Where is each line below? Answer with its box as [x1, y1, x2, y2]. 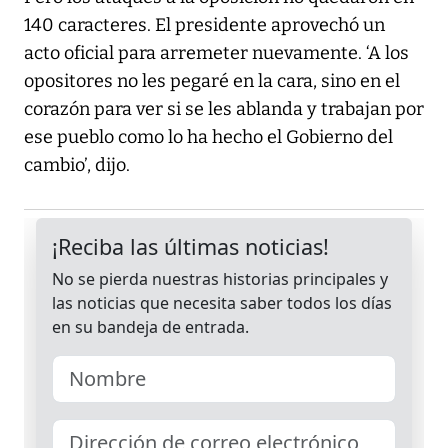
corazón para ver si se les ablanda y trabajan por [24, 98, 424, 121]
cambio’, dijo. [24, 154, 130, 177]
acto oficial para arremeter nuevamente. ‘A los [24, 42, 409, 65]
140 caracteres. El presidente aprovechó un [24, 14, 385, 37]
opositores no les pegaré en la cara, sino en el [24, 70, 400, 93]
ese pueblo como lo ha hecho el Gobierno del [24, 126, 393, 149]
